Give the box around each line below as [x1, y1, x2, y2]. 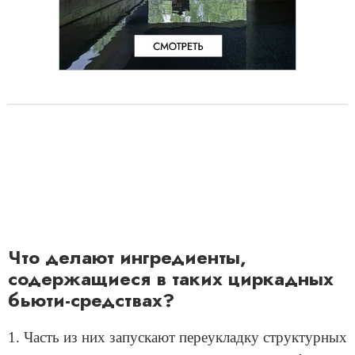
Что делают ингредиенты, [8, 242, 246, 271]
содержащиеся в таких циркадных [8, 264, 334, 292]
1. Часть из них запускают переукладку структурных [8, 328, 347, 345]
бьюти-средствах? [8, 285, 174, 314]
